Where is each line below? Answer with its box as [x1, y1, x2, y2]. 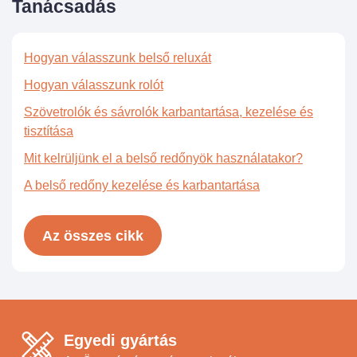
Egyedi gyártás [64, 331, 177, 350]
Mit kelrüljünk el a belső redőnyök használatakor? [24, 151, 303, 166]
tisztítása [24, 124, 73, 139]
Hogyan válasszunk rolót [24, 78, 163, 92]
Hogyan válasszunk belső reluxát [24, 51, 211, 65]
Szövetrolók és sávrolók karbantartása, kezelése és [24, 105, 313, 120]
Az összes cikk [42, 227, 143, 244]
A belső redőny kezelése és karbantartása [24, 178, 260, 193]
